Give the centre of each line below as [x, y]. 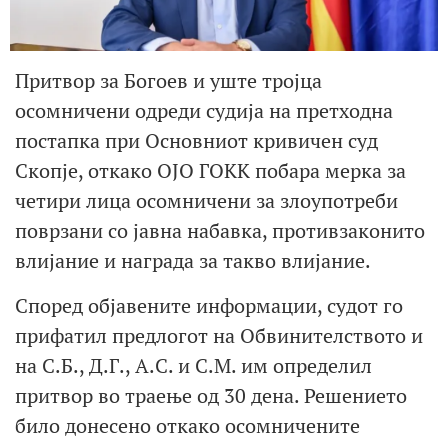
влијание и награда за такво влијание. [193, 261]
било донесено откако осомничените [187, 425]
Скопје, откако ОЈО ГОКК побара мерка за [210, 171]
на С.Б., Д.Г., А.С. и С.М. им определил [193, 365]
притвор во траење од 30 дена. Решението [211, 395]
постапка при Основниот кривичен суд [196, 141]
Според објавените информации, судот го [209, 305]
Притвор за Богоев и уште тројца [168, 81]
